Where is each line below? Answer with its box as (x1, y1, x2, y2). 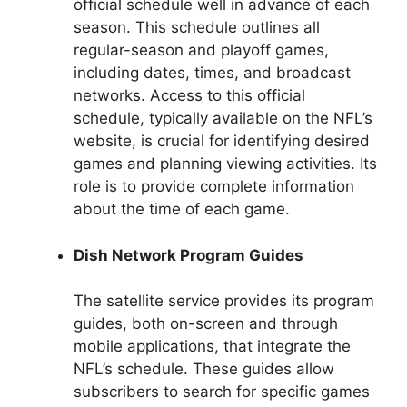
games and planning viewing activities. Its (74, 154, 377, 174)
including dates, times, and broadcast (74, 64, 351, 83)
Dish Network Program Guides (74, 245, 303, 264)
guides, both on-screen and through (74, 314, 338, 333)
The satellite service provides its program (74, 292, 374, 311)
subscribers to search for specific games (74, 382, 370, 402)
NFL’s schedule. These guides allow (74, 360, 334, 379)
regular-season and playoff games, (74, 41, 329, 60)
